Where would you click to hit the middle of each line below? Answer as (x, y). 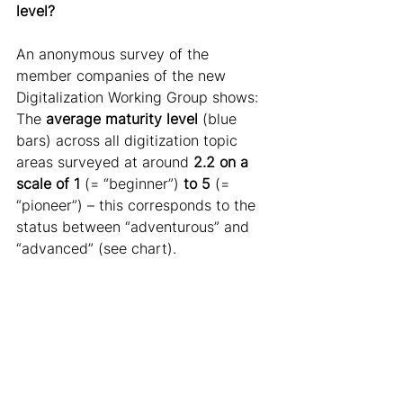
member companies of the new (123, 76)
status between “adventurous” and (135, 227)
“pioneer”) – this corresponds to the (138, 205)
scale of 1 (48, 184)
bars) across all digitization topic (129, 140)
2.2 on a (223, 162)
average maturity (104, 119)
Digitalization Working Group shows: (139, 97)
